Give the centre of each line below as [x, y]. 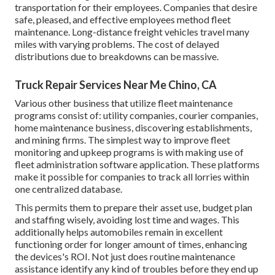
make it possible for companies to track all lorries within [132, 177]
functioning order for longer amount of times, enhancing [131, 244]
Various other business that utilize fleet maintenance [124, 103]
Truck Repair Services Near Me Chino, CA [116, 85]
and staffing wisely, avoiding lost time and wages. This [127, 220]
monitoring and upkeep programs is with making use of [129, 152]
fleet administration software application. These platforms [137, 165]
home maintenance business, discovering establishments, [133, 128]
